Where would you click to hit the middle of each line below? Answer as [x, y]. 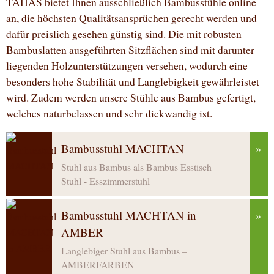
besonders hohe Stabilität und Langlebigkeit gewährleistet [133, 82]
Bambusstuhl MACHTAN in [129, 215]
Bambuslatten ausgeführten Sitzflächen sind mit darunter [130, 50]
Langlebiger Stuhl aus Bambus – [124, 250]
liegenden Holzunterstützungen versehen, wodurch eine [127, 66]
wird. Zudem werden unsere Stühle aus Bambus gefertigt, [131, 98]
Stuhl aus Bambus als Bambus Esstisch [136, 166]
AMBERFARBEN [98, 264]
